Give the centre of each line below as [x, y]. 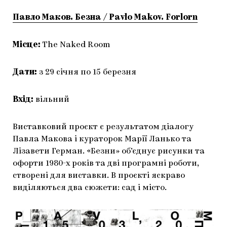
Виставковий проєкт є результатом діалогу [103, 127]
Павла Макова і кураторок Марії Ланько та [102, 139]
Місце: [28, 45]
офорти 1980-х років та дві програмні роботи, [106, 163]
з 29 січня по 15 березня [87, 72]
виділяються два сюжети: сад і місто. [90, 188]
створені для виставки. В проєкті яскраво [99, 176]
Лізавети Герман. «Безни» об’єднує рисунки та [109, 151]
